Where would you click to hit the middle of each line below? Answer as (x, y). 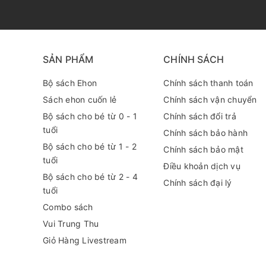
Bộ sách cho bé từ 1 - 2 (90, 146)
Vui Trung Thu (71, 224)
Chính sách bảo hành (206, 133)
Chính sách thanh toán (208, 83)
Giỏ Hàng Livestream (85, 240)
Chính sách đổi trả (200, 116)
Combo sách (68, 207)
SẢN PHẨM (68, 59)
